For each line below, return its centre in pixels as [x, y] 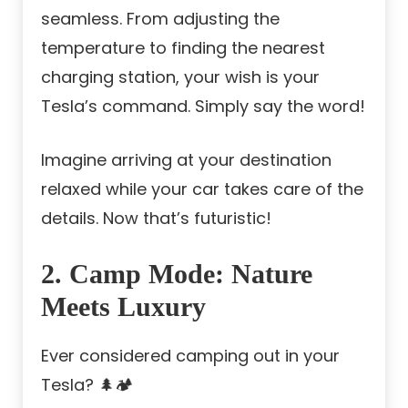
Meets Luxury [123, 306]
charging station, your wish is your [180, 76]
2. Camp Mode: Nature [177, 273]
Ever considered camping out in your [190, 355]
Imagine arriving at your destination [186, 159]
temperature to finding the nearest [183, 47]
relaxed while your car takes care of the [202, 189]
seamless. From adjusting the [160, 18]
